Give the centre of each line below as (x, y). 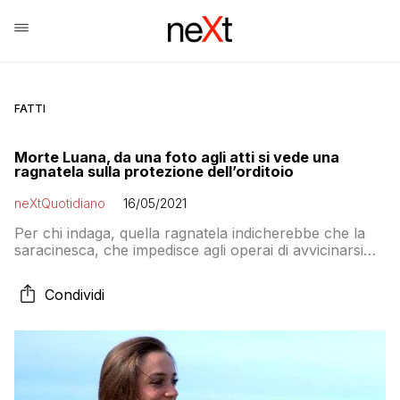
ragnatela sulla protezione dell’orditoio (154, 171)
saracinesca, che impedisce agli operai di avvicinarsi (189, 250)
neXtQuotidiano (60, 203)
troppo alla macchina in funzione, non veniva (168, 267)
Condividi (75, 295)
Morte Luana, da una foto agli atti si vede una (177, 157)
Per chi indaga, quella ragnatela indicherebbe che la (190, 233)
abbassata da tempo (83, 284)
